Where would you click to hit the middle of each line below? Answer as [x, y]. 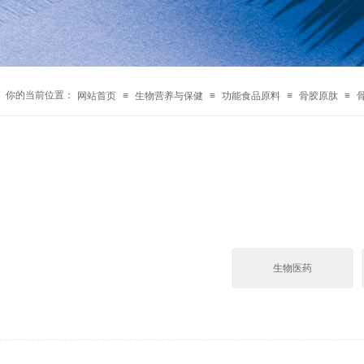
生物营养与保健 [169, 96]
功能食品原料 [251, 96]
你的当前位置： [40, 95]
